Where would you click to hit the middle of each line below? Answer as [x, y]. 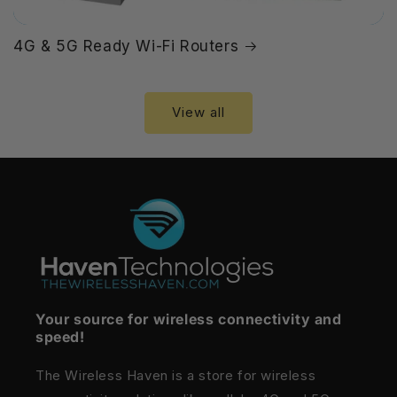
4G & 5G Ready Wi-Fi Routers [126, 46]
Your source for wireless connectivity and [189, 319]
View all [198, 113]
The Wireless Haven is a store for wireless [176, 375]
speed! [60, 337]
